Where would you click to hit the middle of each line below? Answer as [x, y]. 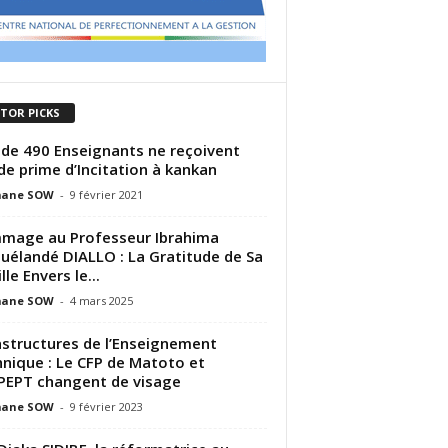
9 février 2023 [106, 406]
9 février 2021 [106, 194]
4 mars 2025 [101, 300]
